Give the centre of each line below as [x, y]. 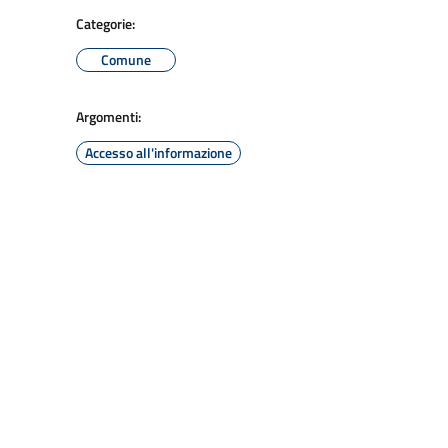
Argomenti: [108, 116]
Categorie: [105, 23]
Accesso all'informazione [158, 152]
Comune [126, 59]
